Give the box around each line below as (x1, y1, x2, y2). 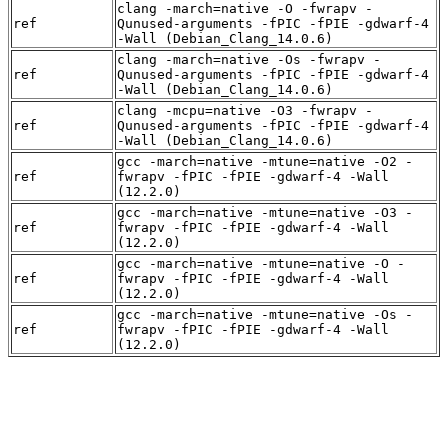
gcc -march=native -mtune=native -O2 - (117, 154, 413, 170)
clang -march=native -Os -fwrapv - (117, 52, 381, 68)
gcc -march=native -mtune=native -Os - (117, 307, 413, 323)
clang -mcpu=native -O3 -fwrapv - (117, 103, 373, 119)
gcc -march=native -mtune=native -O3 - (117, 205, 413, 221)
